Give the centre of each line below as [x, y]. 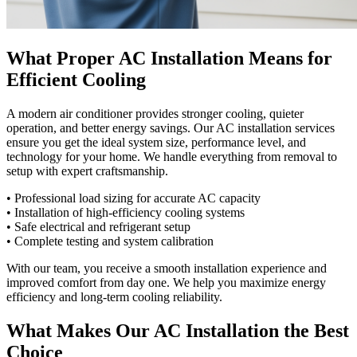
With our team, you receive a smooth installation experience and [167, 268]
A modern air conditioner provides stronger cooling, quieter [155, 113]
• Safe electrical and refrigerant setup [98, 226]
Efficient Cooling [76, 80]
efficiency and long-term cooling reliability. [114, 296]
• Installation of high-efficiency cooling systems [126, 212]
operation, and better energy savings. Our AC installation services [171, 127]
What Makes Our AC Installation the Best [178, 330]
